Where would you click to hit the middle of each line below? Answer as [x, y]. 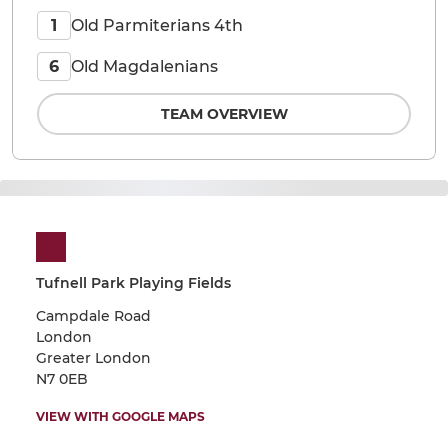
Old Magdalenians [144, 66]
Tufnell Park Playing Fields [133, 283]
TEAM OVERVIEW [224, 114]
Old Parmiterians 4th [157, 25]
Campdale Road [93, 316]
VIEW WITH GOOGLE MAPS [120, 416]
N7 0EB [62, 379]
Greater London [93, 358]
